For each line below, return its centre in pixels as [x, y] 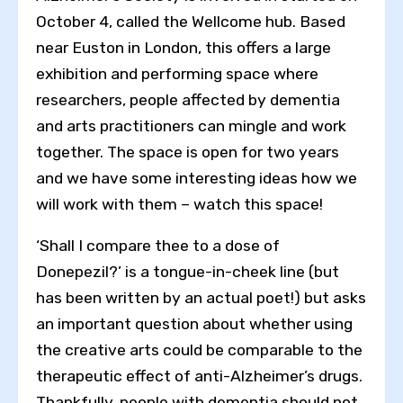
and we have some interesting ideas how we [197, 178]
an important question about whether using [194, 324]
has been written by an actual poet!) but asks [201, 298]
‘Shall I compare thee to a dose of [158, 246]
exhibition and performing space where [177, 73]
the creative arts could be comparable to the [199, 350]
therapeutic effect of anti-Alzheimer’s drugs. [199, 376]
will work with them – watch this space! [179, 204]
